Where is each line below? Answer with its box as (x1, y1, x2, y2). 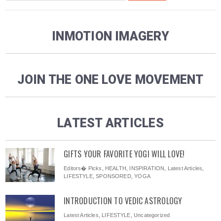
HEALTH (105, 165, 126, 172)
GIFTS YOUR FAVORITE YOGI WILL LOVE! (64, 148, 185, 160)
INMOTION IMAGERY (52, 29, 169, 44)
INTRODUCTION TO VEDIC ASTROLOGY (64, 195, 183, 207)
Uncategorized (134, 212, 170, 219)
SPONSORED (96, 173, 131, 180)
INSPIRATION (129, 165, 165, 172)
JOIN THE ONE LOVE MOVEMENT (17, 73, 204, 87)
